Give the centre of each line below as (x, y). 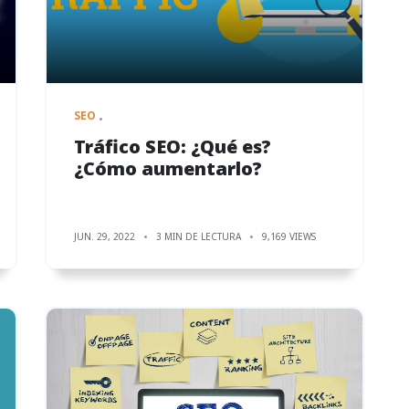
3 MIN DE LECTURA (199, 236)
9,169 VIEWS (289, 236)
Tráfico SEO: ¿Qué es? (173, 146)
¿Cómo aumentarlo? (168, 168)
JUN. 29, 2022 (105, 236)
